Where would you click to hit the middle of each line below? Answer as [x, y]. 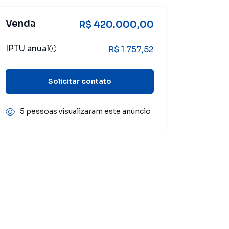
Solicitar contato [80, 81]
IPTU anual [27, 48]
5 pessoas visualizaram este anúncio [85, 111]
